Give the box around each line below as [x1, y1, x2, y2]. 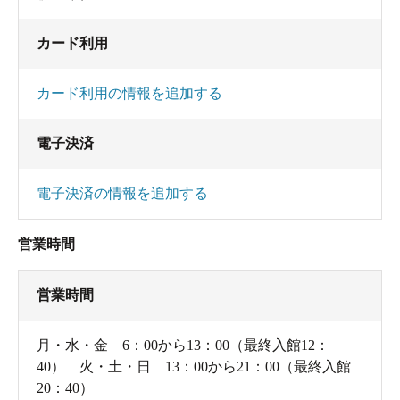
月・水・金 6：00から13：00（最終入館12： [37, 337, 329, 353]
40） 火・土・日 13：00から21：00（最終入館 [37, 358, 351, 374]
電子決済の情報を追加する [37, 185, 208, 201]
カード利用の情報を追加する [37, 85, 222, 101]
